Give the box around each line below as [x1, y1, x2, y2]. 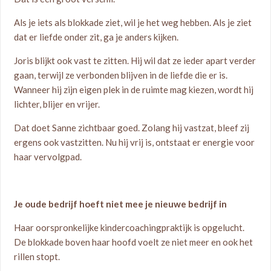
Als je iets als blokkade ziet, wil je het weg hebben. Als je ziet [14, 17, 252, 28]
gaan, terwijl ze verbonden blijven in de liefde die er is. [14, 70, 228, 80]
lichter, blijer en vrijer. [14, 99, 100, 109]
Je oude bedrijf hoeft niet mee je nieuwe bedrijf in [14, 198, 227, 209]
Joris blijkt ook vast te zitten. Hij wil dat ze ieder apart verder [14, 55, 256, 66]
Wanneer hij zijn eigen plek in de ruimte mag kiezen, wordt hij [14, 84, 254, 95]
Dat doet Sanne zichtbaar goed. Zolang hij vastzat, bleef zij [14, 122, 250, 133]
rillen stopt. [14, 251, 60, 262]
